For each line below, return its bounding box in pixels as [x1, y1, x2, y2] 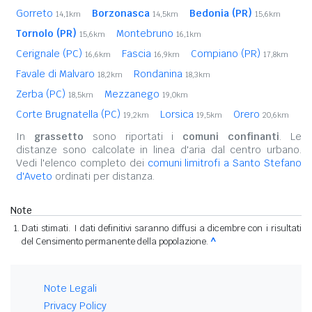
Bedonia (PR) [189, 7, 252, 20]
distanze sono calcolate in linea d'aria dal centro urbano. [16, 143, 302, 157]
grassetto [33, 130, 84, 143]
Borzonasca [92, 7, 150, 20]
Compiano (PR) [191, 47, 263, 61]
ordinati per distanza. [52, 170, 155, 183]
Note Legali [44, 282, 97, 295]
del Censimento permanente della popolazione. [22, 235, 210, 248]
